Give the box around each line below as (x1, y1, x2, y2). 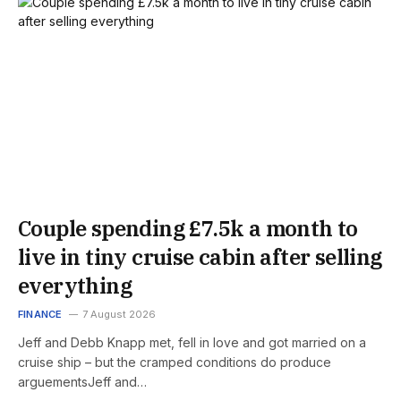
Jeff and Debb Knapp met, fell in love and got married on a (18, 334, 366, 350)
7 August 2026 (81, 307, 156, 320)
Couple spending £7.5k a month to (18, 213, 358, 243)
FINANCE (18, 307, 63, 320)
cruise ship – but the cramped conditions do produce (18, 354, 331, 370)
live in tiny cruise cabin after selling (18, 242, 382, 271)
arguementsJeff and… (18, 373, 147, 389)
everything (18, 270, 132, 300)
